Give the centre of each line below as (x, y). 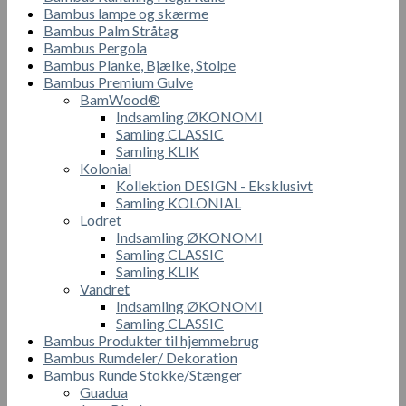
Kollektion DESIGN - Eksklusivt (214, 185)
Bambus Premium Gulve (118, 82)
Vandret (105, 288)
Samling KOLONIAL (179, 202)
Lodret (101, 219)
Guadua (104, 391)
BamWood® (120, 99)
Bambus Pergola (95, 47)
